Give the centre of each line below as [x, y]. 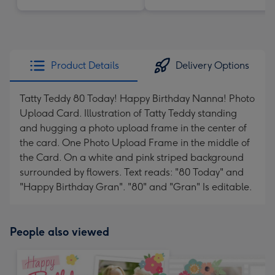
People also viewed [60, 232]
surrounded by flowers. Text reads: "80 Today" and [132, 172]
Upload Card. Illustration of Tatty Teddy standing [128, 113]
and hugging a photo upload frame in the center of [133, 128]
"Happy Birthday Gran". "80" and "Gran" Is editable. [136, 187]
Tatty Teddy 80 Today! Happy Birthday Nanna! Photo [137, 99]
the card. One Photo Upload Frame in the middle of [135, 143]
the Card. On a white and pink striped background [132, 157]
